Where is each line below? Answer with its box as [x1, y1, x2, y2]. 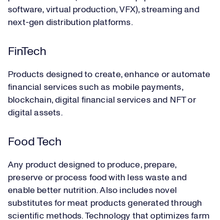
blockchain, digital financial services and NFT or [8, 96, 196, 105]
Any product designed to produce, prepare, [8, 161, 177, 170]
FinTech [8, 46, 46, 58]
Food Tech [8, 136, 61, 148]
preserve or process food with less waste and [8, 173, 187, 183]
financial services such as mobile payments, [8, 83, 183, 92]
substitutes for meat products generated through [8, 199, 202, 208]
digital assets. [8, 109, 63, 118]
